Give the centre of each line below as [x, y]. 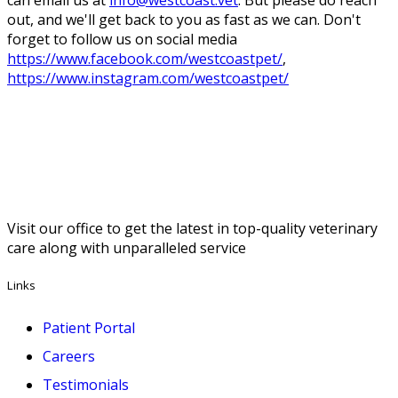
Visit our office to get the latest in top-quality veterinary [192, 229]
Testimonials [86, 384]
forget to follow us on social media [122, 40]
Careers [69, 356]
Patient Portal [89, 327]
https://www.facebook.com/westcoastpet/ [145, 59]
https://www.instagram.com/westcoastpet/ [148, 79]
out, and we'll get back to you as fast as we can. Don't [184, 20]
